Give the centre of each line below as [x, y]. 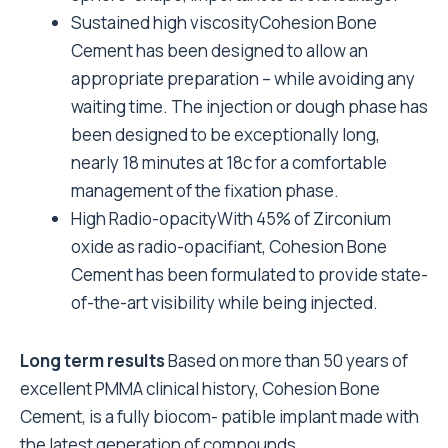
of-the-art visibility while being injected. [224, 302]
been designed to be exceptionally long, [225, 134]
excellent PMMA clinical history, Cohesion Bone [200, 389]
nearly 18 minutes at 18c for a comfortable [229, 162]
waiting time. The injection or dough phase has [249, 106]
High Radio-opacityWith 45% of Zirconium [231, 218]
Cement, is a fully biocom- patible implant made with [219, 417]
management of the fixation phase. [205, 190]
